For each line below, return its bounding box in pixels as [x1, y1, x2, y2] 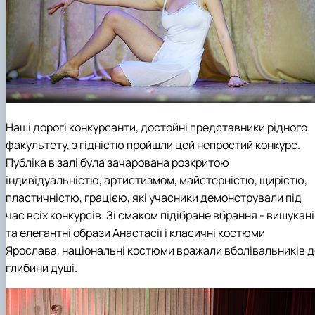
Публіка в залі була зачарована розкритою [6, 155, 229, 171]
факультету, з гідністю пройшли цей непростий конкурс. [6, 137, 300, 153]
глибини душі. [6, 260, 77, 276]
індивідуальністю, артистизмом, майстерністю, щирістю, [6, 172, 307, 188]
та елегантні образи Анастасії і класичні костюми [6, 225, 265, 241]
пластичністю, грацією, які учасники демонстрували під [6, 190, 302, 206]
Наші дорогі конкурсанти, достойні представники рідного [6, 120, 307, 136]
